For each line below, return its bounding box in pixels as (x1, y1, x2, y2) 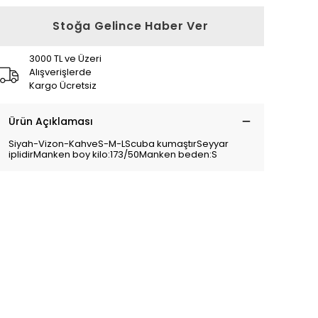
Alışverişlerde (29, 65, 92, 79)
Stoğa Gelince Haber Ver (53, 18, 209, 34)
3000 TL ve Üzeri (29, 52, 102, 65)
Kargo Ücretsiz (29, 79, 97, 92)
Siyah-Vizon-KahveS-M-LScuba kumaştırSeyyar (9, 137, 229, 150)
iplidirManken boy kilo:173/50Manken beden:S (9, 148, 217, 161)
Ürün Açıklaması (9, 114, 93, 128)
